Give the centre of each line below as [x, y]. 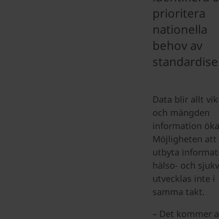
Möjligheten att [185, 139]
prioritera [179, 13]
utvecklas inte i [184, 178]
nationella [180, 29]
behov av [177, 45]
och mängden [181, 112]
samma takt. [179, 192]
